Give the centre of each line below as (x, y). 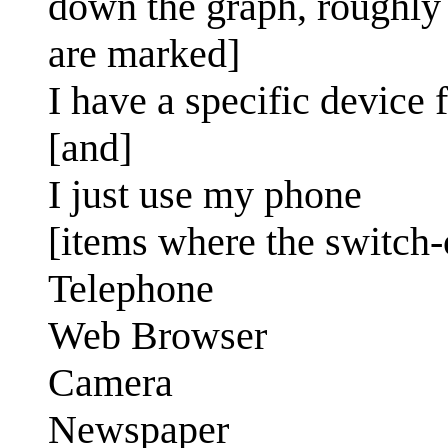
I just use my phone (205, 194)
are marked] (144, 53)
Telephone (131, 288)
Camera (110, 382)
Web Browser (157, 335)
